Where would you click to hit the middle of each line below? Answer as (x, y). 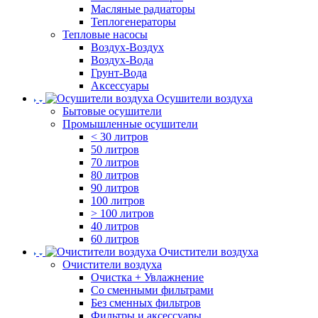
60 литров (115, 239)
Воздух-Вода (122, 60)
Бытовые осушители (112, 111)
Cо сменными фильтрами (152, 290)
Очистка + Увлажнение (147, 277)
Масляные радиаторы (143, 9)
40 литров (115, 226)
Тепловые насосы (105, 34)
